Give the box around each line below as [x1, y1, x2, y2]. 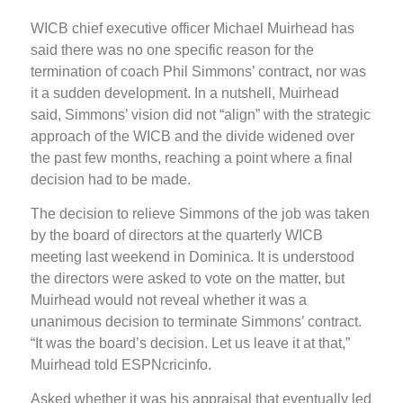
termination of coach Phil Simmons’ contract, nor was [31, 63, 366, 79]
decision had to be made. [31, 171, 191, 187]
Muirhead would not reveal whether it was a [31, 291, 307, 308]
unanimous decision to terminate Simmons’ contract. [31, 313, 362, 329]
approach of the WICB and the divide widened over [31, 128, 354, 144]
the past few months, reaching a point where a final [31, 149, 353, 166]
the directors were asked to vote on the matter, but [31, 270, 345, 286]
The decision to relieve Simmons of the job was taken [31, 205, 370, 221]
